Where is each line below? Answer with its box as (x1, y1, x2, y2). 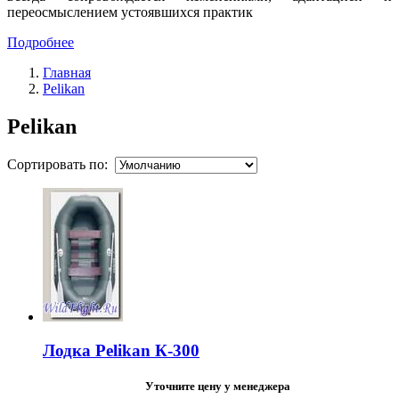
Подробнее (7, 34, 74, 50)
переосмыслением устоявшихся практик (7, 4, 253, 20)
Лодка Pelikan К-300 (43, 341, 199, 361)
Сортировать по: (7, 156, 115, 172)
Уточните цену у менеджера (144, 379, 290, 394)
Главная (43, 64, 91, 80)
